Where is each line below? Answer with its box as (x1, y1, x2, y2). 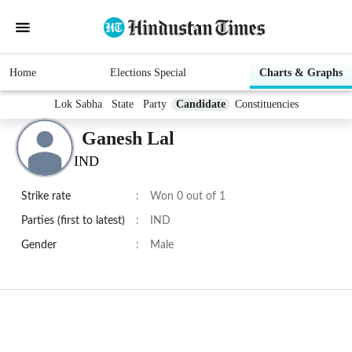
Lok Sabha (53, 98, 102, 111)
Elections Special (109, 67, 186, 79)
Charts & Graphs (259, 67, 343, 79)
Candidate (175, 98, 225, 111)
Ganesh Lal (82, 127, 174, 148)
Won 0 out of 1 (150, 191, 225, 203)
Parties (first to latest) (21, 215, 125, 227)
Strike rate (21, 191, 71, 203)
